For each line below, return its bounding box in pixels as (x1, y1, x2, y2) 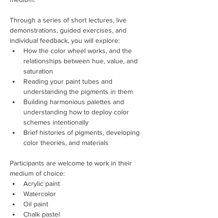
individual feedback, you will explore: (10, 36, 120, 44)
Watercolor (23, 190, 56, 198)
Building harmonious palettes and (23, 98, 126, 106)
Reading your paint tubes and (23, 77, 114, 85)
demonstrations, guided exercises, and (10, 26, 128, 34)
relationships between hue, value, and (23, 57, 140, 65)
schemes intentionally (23, 118, 89, 126)
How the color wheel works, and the (23, 47, 134, 54)
